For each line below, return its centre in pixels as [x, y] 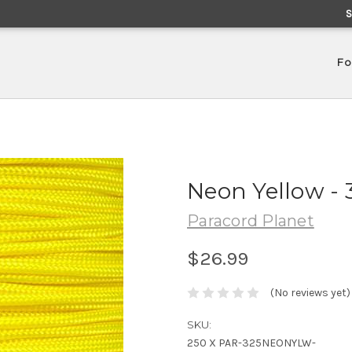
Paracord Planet [251, 220]
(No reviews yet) [310, 293]
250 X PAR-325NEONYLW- [251, 343]
